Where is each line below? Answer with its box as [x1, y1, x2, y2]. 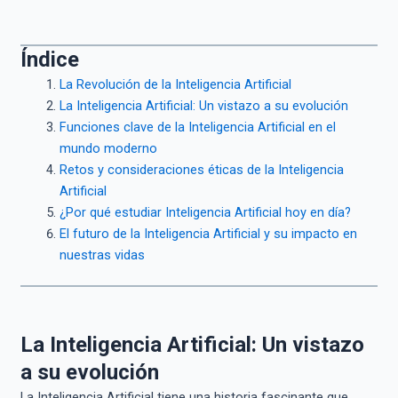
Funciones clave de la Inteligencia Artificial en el [59, 119, 336, 136]
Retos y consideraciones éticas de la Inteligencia [59, 162, 344, 179]
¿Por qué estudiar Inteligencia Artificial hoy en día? [59, 204, 351, 221]
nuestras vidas [59, 247, 145, 264]
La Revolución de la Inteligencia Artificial [59, 76, 291, 93]
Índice [20, 47, 79, 73]
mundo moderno [59, 140, 157, 157]
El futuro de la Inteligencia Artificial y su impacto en [59, 226, 357, 243]
